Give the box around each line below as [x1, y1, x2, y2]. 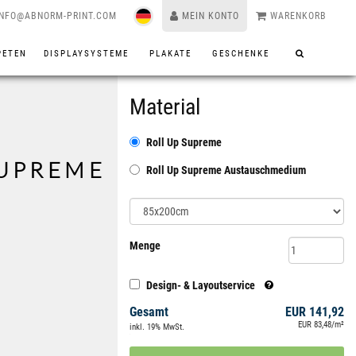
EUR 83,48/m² [298, 319, 344, 330]
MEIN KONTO [182, 10, 240, 21]
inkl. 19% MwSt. [130, 322, 184, 332]
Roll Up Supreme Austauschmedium [146, 164, 306, 176]
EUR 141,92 [285, 304, 344, 319]
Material [130, 94, 200, 120]
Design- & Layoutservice [144, 279, 257, 292]
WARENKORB [270, 10, 327, 21]
